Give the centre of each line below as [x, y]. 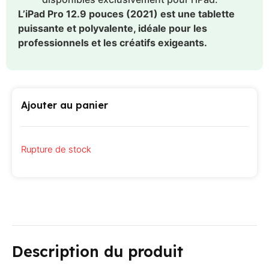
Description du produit [98, 251]
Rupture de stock [56, 150]
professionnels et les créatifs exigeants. [113, 42]
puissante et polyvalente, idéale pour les [113, 28]
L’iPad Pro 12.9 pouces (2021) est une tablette [126, 14]
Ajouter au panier [65, 105]
